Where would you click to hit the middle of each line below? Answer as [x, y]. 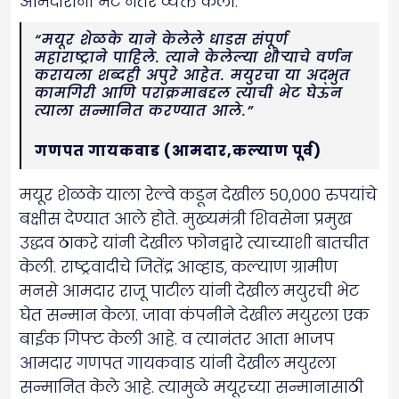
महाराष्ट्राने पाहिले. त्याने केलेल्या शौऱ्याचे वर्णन [194, 57]
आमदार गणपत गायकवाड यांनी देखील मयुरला [178, 362]
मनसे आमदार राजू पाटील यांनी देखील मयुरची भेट [189, 290]
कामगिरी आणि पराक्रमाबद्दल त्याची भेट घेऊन [189, 93]
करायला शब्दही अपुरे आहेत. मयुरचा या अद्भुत [192, 75]
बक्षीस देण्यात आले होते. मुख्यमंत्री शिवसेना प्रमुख [186, 218]
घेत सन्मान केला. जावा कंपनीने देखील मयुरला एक [194, 314]
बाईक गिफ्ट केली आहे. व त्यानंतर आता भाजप [177, 338]
